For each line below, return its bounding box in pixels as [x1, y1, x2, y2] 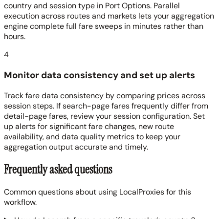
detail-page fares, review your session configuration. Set [4, 110, 205, 121]
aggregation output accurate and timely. [4, 141, 148, 152]
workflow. [4, 197, 37, 207]
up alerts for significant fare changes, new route [4, 121, 174, 131]
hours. [4, 31, 25, 42]
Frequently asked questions [4, 161, 112, 177]
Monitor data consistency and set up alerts [4, 69, 195, 82]
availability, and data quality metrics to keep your [4, 131, 180, 142]
